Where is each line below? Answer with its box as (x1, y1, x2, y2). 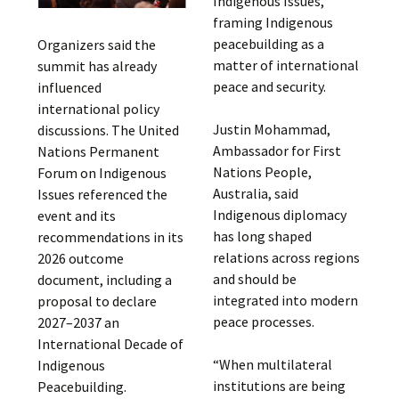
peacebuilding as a (212, 35, 324, 53)
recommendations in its (37, 228, 184, 247)
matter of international (212, 56, 359, 74)
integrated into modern (212, 291, 358, 309)
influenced (37, 78, 102, 97)
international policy (37, 100, 160, 118)
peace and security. (212, 77, 326, 95)
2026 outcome (37, 249, 125, 268)
